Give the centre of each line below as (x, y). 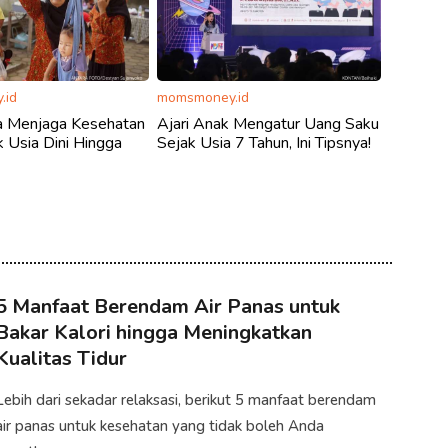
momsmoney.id (203, 97)
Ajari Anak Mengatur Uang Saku (268, 123)
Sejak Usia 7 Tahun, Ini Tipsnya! (264, 142)
